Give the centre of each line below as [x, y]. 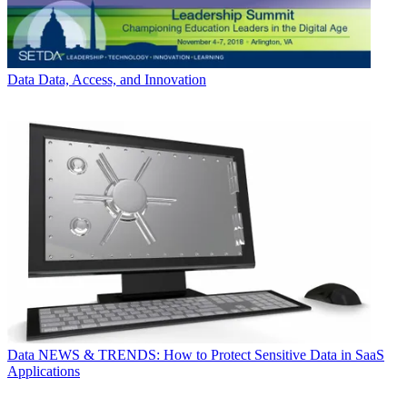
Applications [44, 372]
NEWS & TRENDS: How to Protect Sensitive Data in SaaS [211, 355]
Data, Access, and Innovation [122, 79]
